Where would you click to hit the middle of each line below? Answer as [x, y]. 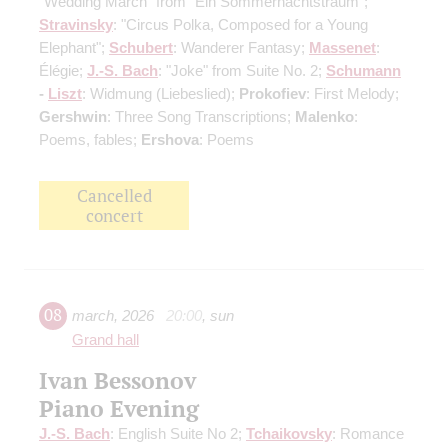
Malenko [324, 116]
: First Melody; [352, 93]
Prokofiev [272, 93]
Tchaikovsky [289, 434]
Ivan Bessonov [117, 380]
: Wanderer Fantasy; [241, 47]
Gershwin [73, 116]
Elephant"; [74, 47]
